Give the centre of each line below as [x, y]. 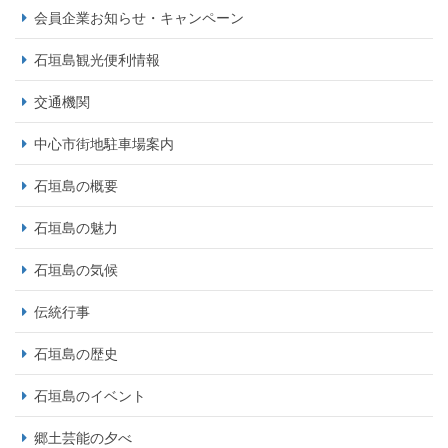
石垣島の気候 [76, 270]
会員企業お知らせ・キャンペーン [139, 18]
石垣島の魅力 [76, 228]
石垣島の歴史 [76, 354]
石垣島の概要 [76, 186]
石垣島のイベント [90, 396]
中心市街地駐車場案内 [104, 144]
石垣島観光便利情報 [97, 60]
